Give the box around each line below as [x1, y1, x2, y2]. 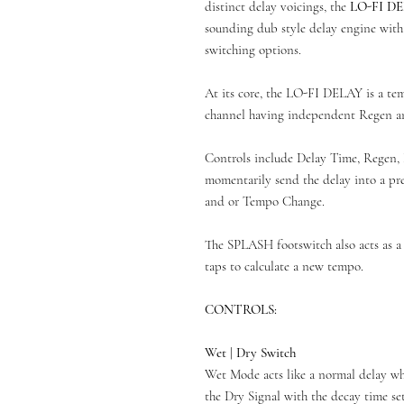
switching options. [205, 41, 301, 58]
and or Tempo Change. [205, 193, 325, 209]
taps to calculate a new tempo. [205, 258, 363, 274]
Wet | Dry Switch [205, 344, 297, 361]
